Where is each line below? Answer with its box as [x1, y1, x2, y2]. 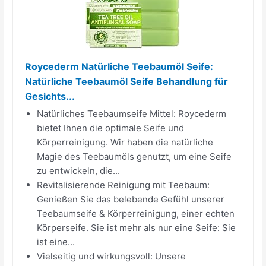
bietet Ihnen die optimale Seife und [37, 122, 185, 134]
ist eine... [37, 236, 75, 248]
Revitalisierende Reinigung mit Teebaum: [37, 179, 210, 191]
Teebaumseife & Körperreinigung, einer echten [37, 207, 235, 219]
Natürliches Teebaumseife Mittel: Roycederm [37, 107, 227, 119]
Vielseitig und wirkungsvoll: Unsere [37, 250, 186, 262]
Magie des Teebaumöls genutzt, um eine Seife [37, 150, 232, 162]
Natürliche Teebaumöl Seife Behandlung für [25, 75, 229, 87]
